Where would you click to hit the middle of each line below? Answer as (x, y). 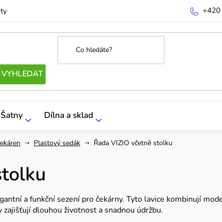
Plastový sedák (57, 143)
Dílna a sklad (69, 115)
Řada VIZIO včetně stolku (133, 143)
